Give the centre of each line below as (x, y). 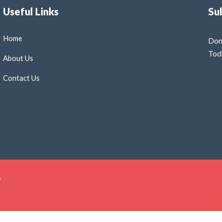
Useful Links (31, 11)
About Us (18, 58)
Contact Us (21, 78)
